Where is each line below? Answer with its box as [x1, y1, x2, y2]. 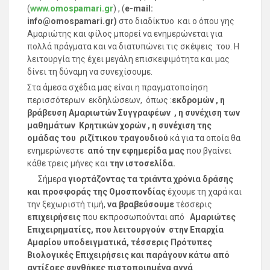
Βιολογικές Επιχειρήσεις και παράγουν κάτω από [27, 250, 230, 260]
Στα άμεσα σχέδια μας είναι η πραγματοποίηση [27, 82, 208, 92]
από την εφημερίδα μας [87, 145, 184, 155]
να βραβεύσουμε [107, 199, 174, 209]
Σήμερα [27, 174, 68, 184]
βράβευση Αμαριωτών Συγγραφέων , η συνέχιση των [27, 107, 240, 118]
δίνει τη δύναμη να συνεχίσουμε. [27, 66, 152, 77]
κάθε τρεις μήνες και [27, 158, 110, 168]
